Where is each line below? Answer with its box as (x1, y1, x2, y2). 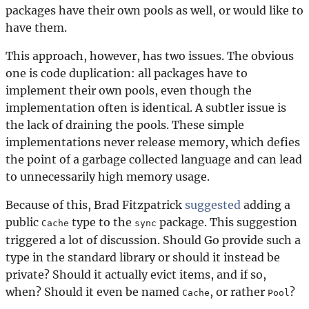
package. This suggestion (157, 215, 297, 229)
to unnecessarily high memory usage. (6, 169, 210, 183)
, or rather (210, 284, 268, 299)
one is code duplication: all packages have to (6, 66, 248, 80)
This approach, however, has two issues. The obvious (6, 48, 294, 63)
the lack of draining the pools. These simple (6, 117, 244, 132)
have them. (6, 20, 67, 34)
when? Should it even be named (6, 284, 182, 299)
